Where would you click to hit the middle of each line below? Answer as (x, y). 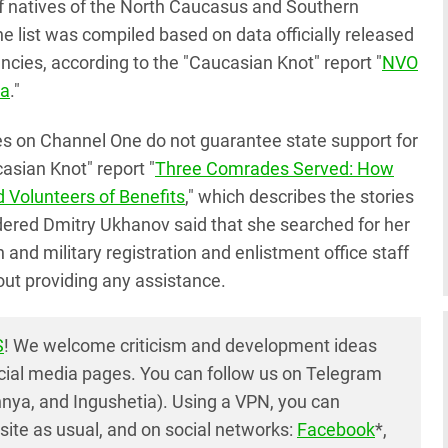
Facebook (336, 429)
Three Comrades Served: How (274, 168)
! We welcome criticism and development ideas (190, 345)
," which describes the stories (299, 196)
